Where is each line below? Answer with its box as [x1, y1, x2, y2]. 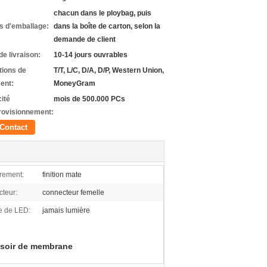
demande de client [54, 35, 116, 44]
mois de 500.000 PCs [54, 95, 125, 103]
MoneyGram [54, 79, 95, 88]
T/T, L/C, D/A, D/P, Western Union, [54, 66, 164, 74]
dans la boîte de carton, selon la [54, 22, 160, 30]
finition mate [42, 170, 82, 179]
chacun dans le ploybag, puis [54, 9, 151, 17]
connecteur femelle [42, 188, 104, 197]
